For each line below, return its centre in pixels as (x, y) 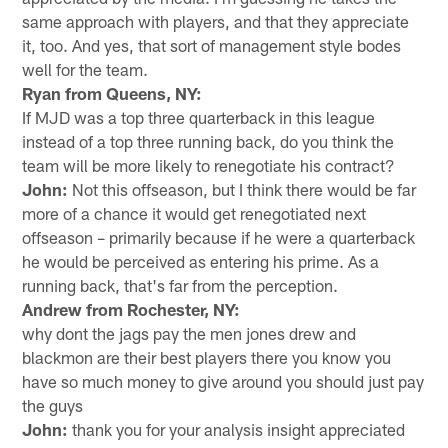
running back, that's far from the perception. (180, 284)
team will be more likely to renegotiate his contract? (209, 164)
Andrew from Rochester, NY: (131, 308)
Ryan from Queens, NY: (112, 92)
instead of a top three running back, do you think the (208, 140)
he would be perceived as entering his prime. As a (201, 260)
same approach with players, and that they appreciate (216, 20)
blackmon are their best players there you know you (207, 356)
